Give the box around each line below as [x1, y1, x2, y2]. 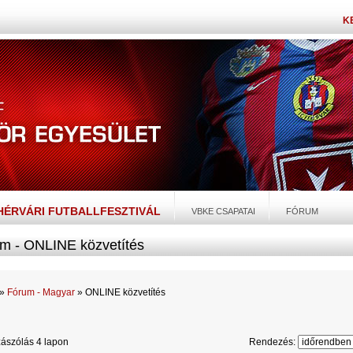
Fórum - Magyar [7, 287, 75, 298]
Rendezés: [249, 336, 298, 347]
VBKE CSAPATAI [191, 206, 255, 216]
